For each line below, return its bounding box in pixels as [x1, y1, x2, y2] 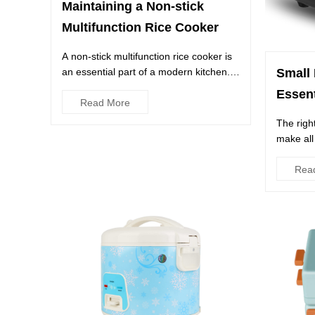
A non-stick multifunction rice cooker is [62, 51, 232, 62]
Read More [80, 97, 130, 108]
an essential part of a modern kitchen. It [62, 66, 238, 77]
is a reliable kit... [62, 82, 134, 93]
